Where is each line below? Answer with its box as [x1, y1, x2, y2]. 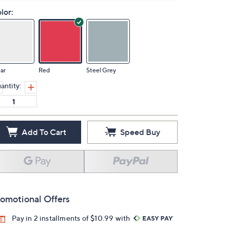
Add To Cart [21, 127, 66, 137]
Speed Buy [120, 127, 160, 137]
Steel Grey [86, 66, 116, 74]
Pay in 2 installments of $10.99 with [12, 214, 132, 222]
